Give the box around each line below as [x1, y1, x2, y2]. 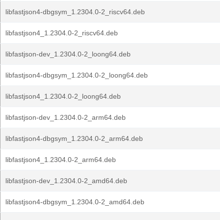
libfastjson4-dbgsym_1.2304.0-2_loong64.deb [5, 71, 148, 79]
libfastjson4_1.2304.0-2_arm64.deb [5, 156, 116, 164]
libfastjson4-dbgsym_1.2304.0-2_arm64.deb [5, 135, 143, 142]
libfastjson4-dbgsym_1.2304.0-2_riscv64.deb [5, 8, 145, 16]
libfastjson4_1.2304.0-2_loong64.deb [5, 92, 121, 100]
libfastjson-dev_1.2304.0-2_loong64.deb [5, 50, 131, 58]
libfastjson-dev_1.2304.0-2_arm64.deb [5, 113, 126, 121]
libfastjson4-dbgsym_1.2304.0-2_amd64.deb [5, 198, 144, 206]
